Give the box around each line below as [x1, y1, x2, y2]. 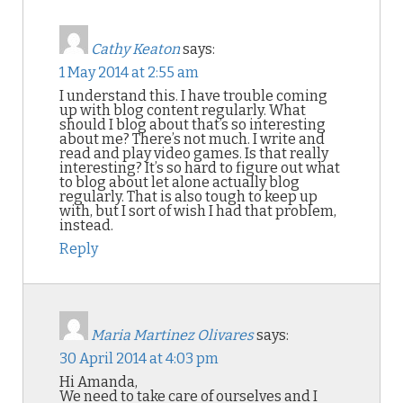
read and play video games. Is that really [59, 145, 328, 162]
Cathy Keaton [91, 40, 180, 58]
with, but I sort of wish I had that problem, [59, 202, 336, 219]
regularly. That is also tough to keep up [59, 188, 318, 205]
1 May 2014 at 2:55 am [59, 64, 199, 81]
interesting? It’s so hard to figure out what [59, 159, 340, 176]
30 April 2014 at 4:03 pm [59, 350, 219, 367]
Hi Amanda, [59, 373, 138, 390]
